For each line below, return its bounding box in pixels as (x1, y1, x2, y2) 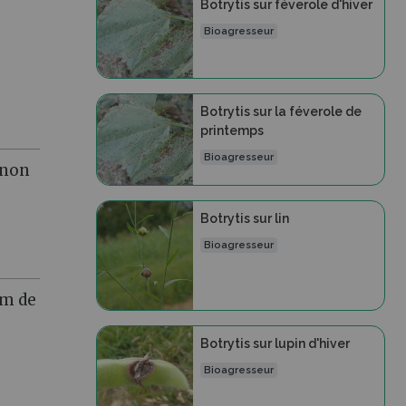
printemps (199, 123, 264, 138)
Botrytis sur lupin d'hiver (199, 336, 350, 351)
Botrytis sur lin (199, 211, 289, 226)
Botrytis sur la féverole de (199, 104, 362, 119)
